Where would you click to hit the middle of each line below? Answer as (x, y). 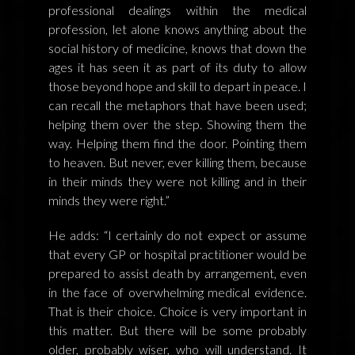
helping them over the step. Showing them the (177, 124)
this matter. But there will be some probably (177, 330)
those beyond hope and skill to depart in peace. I (177, 86)
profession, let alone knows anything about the (177, 29)
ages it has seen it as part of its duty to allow (177, 67)
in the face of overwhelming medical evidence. (177, 292)
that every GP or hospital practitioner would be (177, 254)
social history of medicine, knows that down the (177, 48)
